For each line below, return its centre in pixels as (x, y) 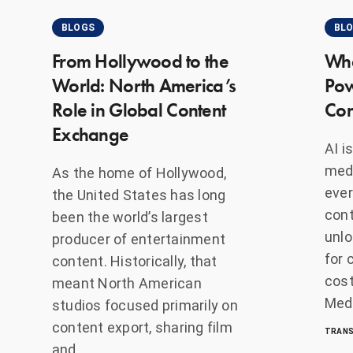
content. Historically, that (134, 261)
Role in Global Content (139, 110)
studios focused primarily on (145, 305)
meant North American (126, 283)
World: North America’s (144, 85)
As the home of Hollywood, (139, 173)
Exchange (90, 134)
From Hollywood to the (140, 61)
